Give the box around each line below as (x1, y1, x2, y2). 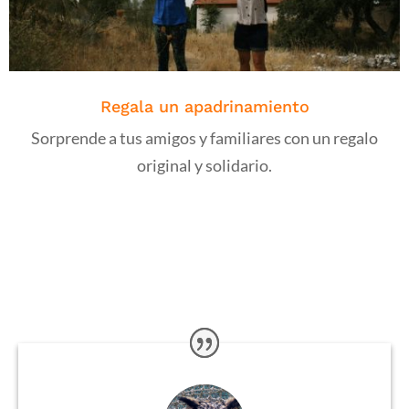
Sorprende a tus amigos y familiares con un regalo (31, 128, 378, 149)
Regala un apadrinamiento (100, 97, 309, 117)
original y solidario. (137, 155, 272, 176)
